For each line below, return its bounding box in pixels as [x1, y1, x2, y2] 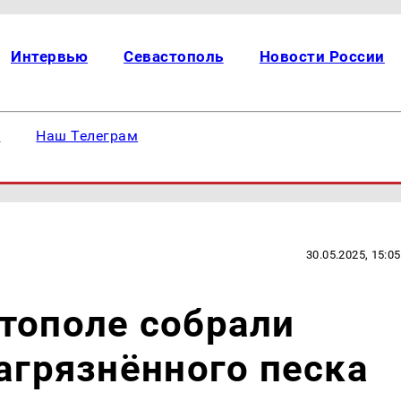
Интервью [11, 47, 89, 65]
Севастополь [124, 47, 224, 65]
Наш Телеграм [36, 127, 139, 144]
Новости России [259, 47, 385, 65]
